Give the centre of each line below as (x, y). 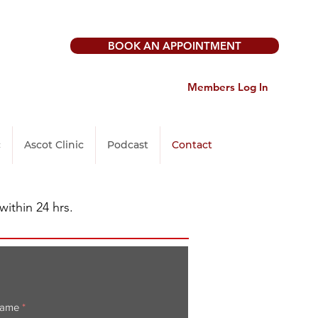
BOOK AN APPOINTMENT (175, 46)
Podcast (128, 145)
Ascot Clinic (54, 145)
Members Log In (228, 87)
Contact (192, 145)
